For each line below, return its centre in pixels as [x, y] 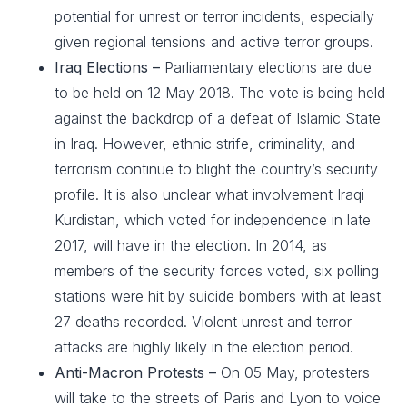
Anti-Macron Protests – [138, 372]
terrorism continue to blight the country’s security [216, 169]
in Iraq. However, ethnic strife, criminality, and [205, 144]
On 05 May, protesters [295, 372]
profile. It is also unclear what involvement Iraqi [209, 194]
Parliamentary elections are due [268, 67]
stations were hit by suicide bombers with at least [218, 296]
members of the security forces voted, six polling [217, 271]
